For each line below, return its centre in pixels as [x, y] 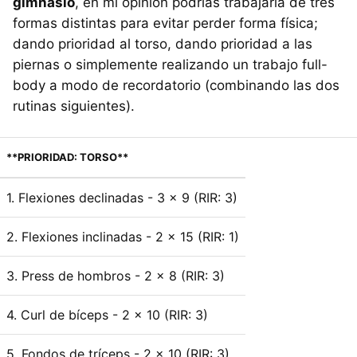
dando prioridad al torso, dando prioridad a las [163, 43]
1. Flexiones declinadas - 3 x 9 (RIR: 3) [122, 197]
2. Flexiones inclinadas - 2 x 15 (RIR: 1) [123, 236]
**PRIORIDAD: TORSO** [67, 157]
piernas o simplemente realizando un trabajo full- [170, 64]
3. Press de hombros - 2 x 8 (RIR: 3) [116, 275]
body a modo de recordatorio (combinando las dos [176, 85]
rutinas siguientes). [74, 106]
